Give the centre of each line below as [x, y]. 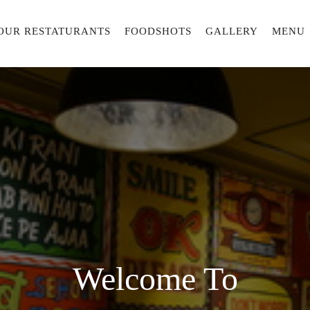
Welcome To [155, 279]
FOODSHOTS [158, 31]
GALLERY [232, 31]
